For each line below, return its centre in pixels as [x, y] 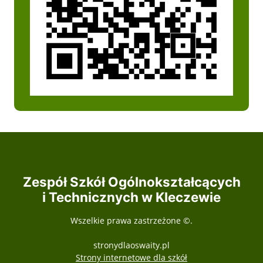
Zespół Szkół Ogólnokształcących [131, 182]
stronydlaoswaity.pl [131, 245]
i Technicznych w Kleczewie [131, 197]
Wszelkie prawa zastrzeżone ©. [131, 221]
